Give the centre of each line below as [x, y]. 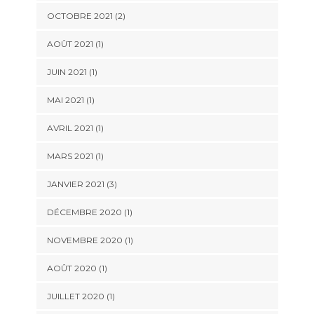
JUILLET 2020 [75, 296]
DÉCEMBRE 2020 [84, 212]
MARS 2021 [70, 156]
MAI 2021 [65, 100]
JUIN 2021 [67, 72]
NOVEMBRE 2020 [84, 240]
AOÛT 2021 [70, 44]
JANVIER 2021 [75, 184]
